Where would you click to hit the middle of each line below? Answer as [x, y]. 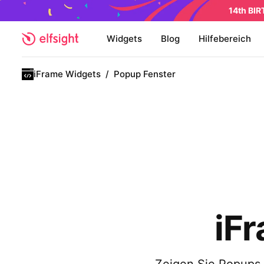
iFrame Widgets [67, 74]
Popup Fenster [145, 74]
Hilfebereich [225, 39]
